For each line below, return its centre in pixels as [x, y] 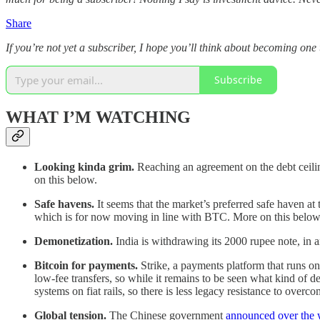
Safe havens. [64, 204]
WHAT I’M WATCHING [98, 117]
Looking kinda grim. [84, 167]
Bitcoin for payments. [86, 266]
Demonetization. [74, 241]
